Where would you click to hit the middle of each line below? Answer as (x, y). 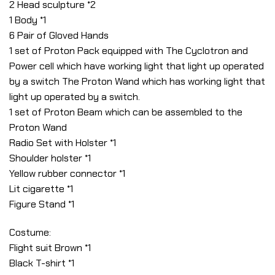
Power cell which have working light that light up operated (137, 66)
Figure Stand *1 (42, 204)
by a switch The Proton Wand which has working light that (137, 82)
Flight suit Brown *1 (50, 247)
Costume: (30, 232)
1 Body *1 (28, 20)
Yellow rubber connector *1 (67, 174)
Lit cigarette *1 (41, 189)
